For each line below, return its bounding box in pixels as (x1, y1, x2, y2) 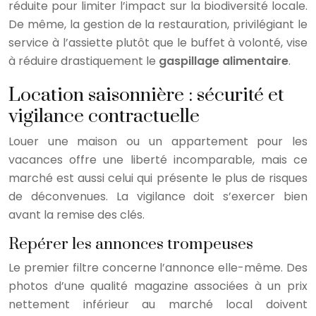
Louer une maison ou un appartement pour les (8, 133, 308, 150)
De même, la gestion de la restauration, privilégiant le (8, 16, 308, 32)
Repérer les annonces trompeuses (8, 233, 253, 255)
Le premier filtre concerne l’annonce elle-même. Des (8, 259, 308, 276)
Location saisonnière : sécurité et (8, 83, 284, 107)
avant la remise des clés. (8, 206, 145, 223)
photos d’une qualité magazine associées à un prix (8, 277, 308, 294)
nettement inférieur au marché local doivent (8, 296, 308, 312)
